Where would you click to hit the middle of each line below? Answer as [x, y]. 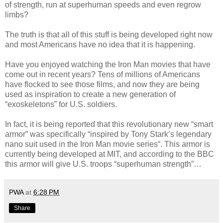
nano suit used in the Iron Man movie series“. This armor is [108, 144]
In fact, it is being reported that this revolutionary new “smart [109, 124]
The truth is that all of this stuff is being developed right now [109, 35]
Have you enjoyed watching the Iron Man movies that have [108, 65]
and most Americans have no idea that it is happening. [100, 45]
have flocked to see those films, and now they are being [102, 85]
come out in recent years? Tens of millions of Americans [103, 75]
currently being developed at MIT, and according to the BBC [110, 154]
